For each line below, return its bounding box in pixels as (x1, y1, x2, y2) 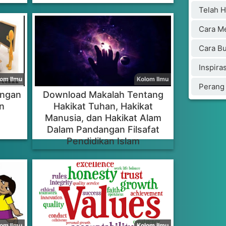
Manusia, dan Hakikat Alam (44, 112, 161, 123)
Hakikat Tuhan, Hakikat (53, 101, 153, 111)
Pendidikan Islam (66, 136, 140, 146)
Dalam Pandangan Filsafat (46, 124, 159, 135)
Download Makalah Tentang (42, 89, 163, 100)
